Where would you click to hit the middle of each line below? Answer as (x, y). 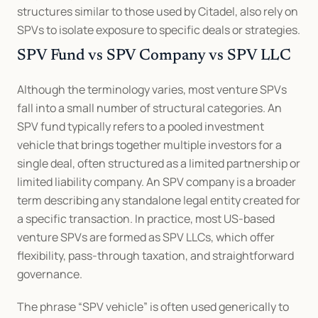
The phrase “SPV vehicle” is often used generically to (153, 306)
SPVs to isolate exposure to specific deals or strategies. (159, 29)
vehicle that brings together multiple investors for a (149, 144)
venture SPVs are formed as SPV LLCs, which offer (146, 237)
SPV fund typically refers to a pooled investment (141, 126)
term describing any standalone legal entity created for (159, 200)
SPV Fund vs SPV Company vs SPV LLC (154, 56)
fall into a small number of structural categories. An (149, 108)
